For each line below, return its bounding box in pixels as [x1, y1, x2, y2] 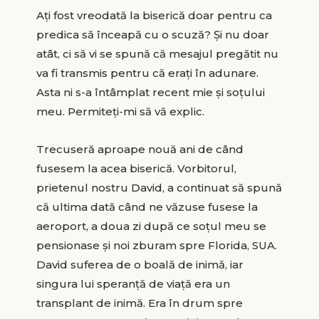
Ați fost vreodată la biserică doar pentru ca [36, 8, 272, 22]
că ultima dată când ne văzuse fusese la [36, 199, 258, 214]
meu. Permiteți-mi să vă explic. [36, 104, 204, 118]
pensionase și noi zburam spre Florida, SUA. [36, 238, 277, 252]
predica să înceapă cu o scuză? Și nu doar [36, 27, 269, 41]
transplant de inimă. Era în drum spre [36, 296, 243, 310]
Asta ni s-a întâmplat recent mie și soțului [36, 85, 265, 99]
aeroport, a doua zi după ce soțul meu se [36, 219, 266, 233]
